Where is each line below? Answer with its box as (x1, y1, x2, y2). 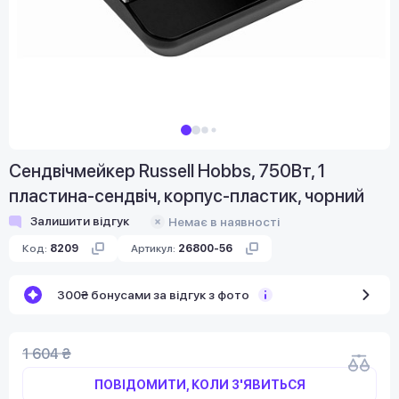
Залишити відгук (30, 214, 129, 229)
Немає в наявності (168, 214, 280, 229)
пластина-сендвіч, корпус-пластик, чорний (9, 184, 364, 207)
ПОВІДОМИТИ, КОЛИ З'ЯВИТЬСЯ (94, 377, 305, 392)
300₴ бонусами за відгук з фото (57, 287, 249, 302)
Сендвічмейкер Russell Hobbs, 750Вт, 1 (9, 159, 325, 182)
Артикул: (131, 241, 175, 255)
